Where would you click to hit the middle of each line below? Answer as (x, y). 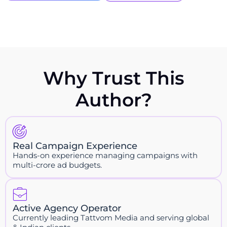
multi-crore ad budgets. (57, 165)
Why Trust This (113, 78)
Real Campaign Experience (75, 146)
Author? (113, 100)
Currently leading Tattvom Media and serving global (111, 217)
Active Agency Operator (67, 208)
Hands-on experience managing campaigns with (105, 155)
